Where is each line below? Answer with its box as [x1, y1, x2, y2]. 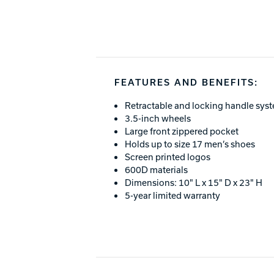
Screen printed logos [124, 150, 210, 163]
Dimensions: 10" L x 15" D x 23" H [124, 176, 262, 188]
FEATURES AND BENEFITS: [114, 75, 258, 88]
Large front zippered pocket [124, 125, 239, 137]
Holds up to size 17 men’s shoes [124, 138, 255, 150]
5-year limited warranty [124, 189, 220, 201]
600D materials [124, 163, 188, 176]
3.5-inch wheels [124, 112, 191, 124]
